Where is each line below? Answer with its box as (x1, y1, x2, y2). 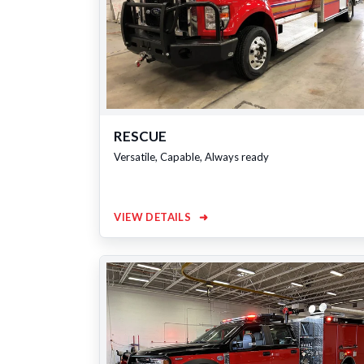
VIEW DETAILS (114, 210, 194, 224)
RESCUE (114, 128, 167, 145)
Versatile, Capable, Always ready (114, 150, 270, 163)
